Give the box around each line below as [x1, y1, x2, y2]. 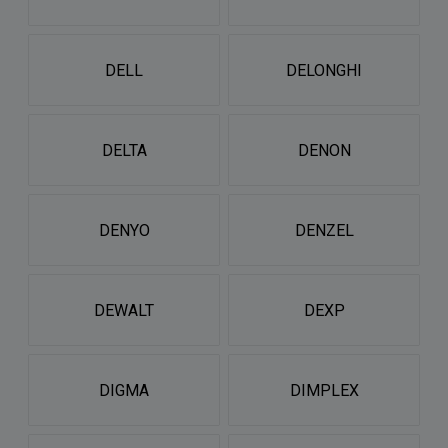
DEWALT [94, 300, 154, 320]
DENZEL [294, 220, 354, 240]
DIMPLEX [289, 380, 359, 400]
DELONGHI [286, 60, 362, 80]
